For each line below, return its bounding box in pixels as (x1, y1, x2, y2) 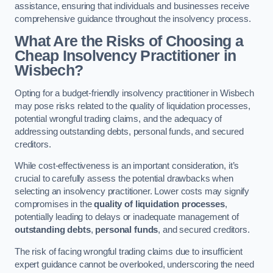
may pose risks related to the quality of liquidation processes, (15, 101, 250, 111)
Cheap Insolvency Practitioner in (15, 48, 236, 65)
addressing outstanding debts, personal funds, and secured (15, 126, 244, 136)
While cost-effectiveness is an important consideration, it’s (15, 161, 239, 171)
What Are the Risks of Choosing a (15, 33, 244, 50)
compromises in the (15, 199, 94, 210)
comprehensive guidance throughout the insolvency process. (15, 13, 251, 24)
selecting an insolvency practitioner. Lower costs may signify (15, 186, 250, 197)
